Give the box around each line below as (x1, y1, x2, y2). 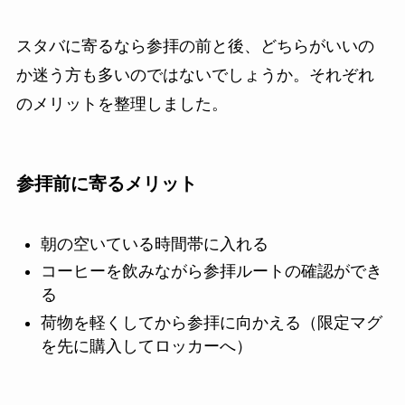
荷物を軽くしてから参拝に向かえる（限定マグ (40, 313, 382, 332)
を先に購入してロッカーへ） (40, 336, 252, 355)
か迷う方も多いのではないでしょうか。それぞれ (15, 66, 374, 85)
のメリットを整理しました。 (15, 95, 228, 114)
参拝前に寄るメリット (15, 174, 197, 194)
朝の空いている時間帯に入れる (40, 234, 268, 253)
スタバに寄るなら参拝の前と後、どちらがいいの (15, 37, 374, 56)
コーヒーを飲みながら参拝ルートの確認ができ (40, 262, 382, 281)
